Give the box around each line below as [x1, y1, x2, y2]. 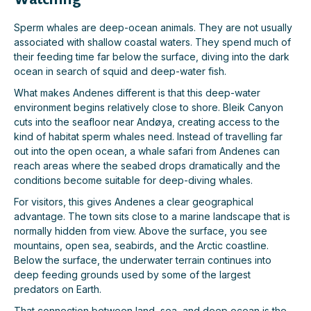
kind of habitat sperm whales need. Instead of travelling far [14, 131, 283, 143]
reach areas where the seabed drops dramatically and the [14, 160, 280, 172]
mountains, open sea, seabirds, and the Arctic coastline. [14, 239, 269, 252]
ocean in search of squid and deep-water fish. [14, 65, 226, 78]
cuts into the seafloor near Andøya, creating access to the [14, 116, 280, 128]
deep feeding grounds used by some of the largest [14, 269, 251, 281]
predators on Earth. [14, 283, 101, 296]
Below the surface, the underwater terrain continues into [14, 254, 271, 267]
